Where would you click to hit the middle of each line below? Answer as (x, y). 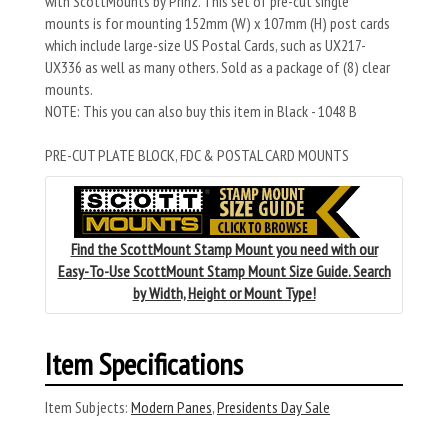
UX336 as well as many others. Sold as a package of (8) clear (217, 67)
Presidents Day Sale (273, 407)
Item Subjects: (86, 407)
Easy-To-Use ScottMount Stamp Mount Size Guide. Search (224, 271)
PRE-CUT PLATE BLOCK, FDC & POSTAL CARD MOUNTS (197, 155)
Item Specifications (144, 364)
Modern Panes (171, 407)
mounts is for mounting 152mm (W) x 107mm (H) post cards (217, 23)
